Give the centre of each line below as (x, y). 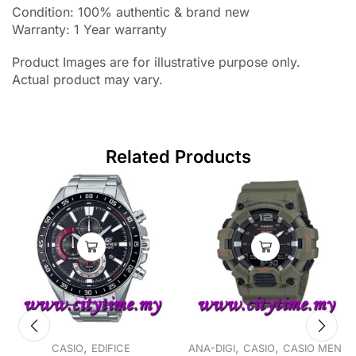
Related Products (178, 157)
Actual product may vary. (87, 79)
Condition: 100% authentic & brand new (131, 12)
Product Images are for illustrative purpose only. (156, 62)
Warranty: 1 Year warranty (89, 30)
